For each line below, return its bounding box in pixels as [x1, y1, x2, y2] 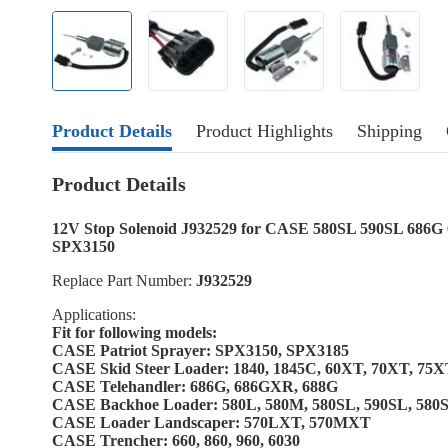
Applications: [52, 306, 136, 323]
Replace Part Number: [52, 272, 196, 289]
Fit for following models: [52, 324, 217, 341]
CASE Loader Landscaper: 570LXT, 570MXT [52, 414, 371, 431]
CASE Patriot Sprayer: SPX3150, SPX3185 [52, 342, 349, 359]
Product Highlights [196, 121, 333, 141]
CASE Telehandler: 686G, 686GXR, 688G [52, 378, 338, 395]
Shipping [357, 121, 422, 141]
